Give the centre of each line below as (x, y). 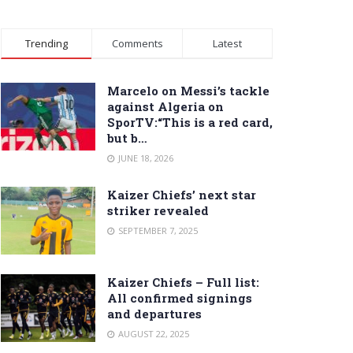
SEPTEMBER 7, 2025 (157, 230)
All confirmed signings (180, 297)
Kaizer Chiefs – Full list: (183, 282)
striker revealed (158, 210)
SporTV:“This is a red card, (190, 122)
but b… (127, 138)
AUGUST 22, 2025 (152, 333)
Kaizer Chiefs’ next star (182, 195)
